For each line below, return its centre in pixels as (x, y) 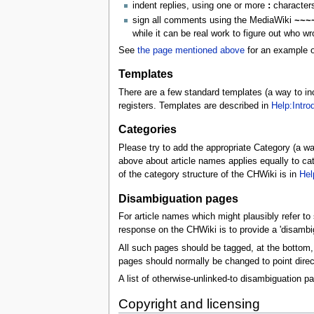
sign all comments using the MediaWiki (213, 20)
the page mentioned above (191, 50)
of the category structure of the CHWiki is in (209, 175)
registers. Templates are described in (194, 105)
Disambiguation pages (178, 198)
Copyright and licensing (189, 304)
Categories (147, 129)
